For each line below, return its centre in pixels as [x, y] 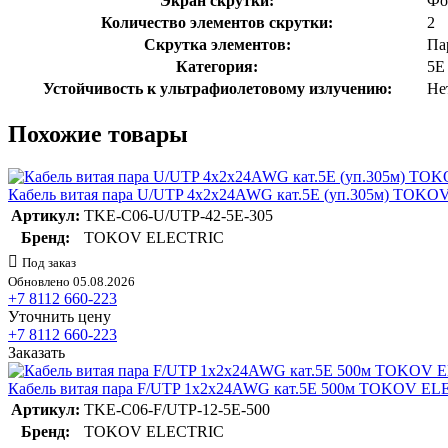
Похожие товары [98, 133]
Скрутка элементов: [217, 44]
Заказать [36, 352]
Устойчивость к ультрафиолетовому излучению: [217, 88]
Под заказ [49, 262]
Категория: [217, 66]
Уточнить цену [59, 316]
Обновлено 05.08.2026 [71, 281]
